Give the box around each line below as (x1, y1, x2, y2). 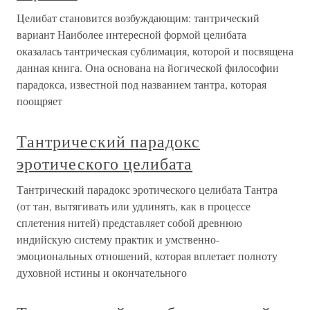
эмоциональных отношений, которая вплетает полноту (17, 248, 277, 263)
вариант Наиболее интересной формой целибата (17, 27, 246, 42)
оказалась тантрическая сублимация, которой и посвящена (17, 44, 293, 58)
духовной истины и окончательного (17, 265, 187, 280)
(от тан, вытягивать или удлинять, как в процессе (17, 199, 250, 213)
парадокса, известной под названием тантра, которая (17, 77, 266, 91)
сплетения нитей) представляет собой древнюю (17, 215, 242, 230)
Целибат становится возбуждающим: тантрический (17, 10, 259, 25)
